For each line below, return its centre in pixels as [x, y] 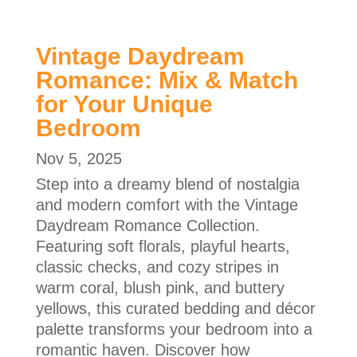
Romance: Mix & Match [167, 80]
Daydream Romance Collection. [147, 225]
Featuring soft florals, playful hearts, [163, 246]
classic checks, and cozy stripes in [157, 267]
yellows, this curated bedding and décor [175, 308]
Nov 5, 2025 [78, 158]
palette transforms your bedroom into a [174, 329]
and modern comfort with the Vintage [167, 204]
